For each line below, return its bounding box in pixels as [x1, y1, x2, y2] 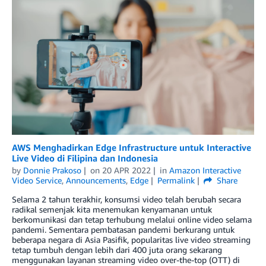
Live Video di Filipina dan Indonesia [12, 153, 158, 164]
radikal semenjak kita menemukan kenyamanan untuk [12, 204, 212, 215]
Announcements [66, 175, 126, 186]
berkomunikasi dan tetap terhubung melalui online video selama [12, 214, 252, 225]
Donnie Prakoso [23, 165, 81, 176]
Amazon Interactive [169, 165, 241, 176]
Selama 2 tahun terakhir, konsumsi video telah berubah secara [12, 194, 241, 205]
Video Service [12, 175, 62, 186]
